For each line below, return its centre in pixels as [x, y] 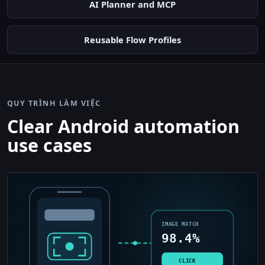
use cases [49, 146]
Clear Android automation [123, 127]
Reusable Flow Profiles [132, 39]
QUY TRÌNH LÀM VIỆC [54, 103]
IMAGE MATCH [180, 224]
